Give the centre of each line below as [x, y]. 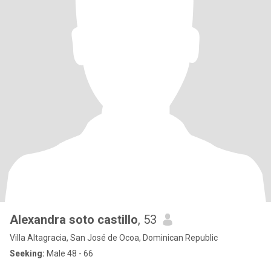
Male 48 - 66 [69, 253]
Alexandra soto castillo [74, 220]
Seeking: [27, 253]
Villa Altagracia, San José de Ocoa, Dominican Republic [114, 238]
